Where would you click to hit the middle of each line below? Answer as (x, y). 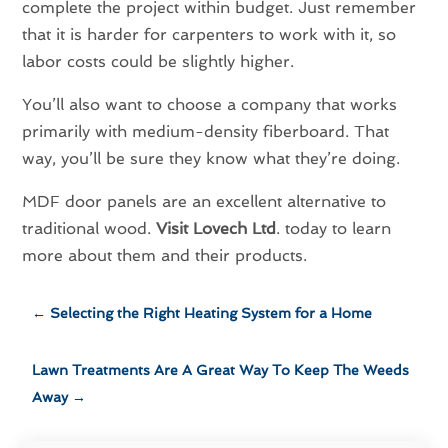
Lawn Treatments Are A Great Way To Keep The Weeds (221, 370)
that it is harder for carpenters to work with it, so (209, 35)
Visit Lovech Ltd (216, 229)
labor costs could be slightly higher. (158, 62)
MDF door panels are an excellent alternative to (204, 202)
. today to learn (334, 229)
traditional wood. (89, 229)
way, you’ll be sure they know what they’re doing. (211, 159)
